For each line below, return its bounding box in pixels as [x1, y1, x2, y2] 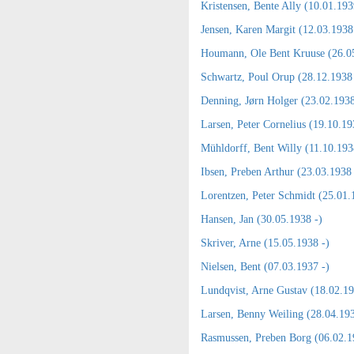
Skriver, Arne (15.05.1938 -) [201, 237, 330, 249]
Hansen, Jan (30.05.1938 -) [201, 213, 322, 225]
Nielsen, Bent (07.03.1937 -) [201, 261, 330, 273]
